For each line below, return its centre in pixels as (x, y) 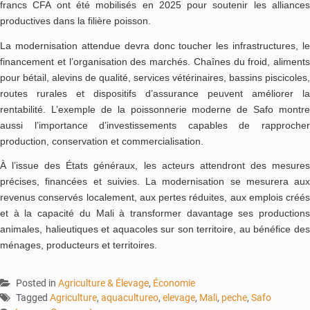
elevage (179, 297)
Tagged (33, 297)
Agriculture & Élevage (103, 283)
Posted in (37, 283)
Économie (174, 283)
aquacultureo (130, 297)
